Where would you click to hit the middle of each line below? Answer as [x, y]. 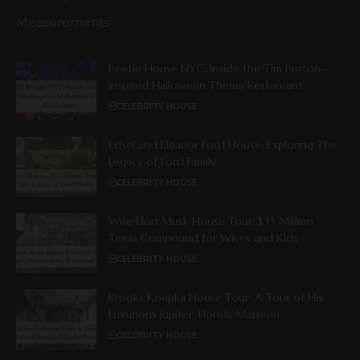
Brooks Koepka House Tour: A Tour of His [216, 297]
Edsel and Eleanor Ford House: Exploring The [223, 144]
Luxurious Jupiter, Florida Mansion [194, 314]
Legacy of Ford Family [162, 161]
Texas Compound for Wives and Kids [203, 237]
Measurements [63, 22]
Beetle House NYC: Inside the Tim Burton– [217, 68]
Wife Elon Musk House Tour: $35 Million [211, 221]
